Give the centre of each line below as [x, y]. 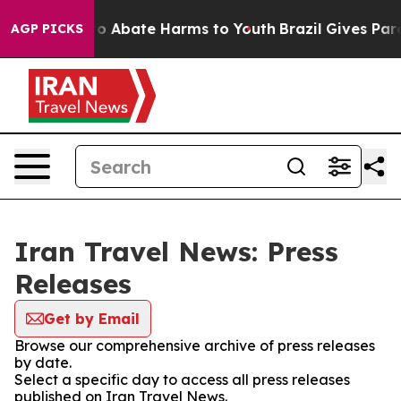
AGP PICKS [47, 29]
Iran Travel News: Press [176, 252]
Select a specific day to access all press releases [182, 380]
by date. [43, 363]
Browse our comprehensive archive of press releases [195, 346]
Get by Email [92, 319]
